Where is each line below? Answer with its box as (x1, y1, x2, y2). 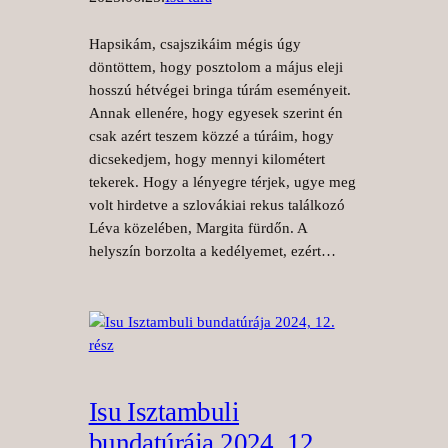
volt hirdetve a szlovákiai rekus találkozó (88, 197, 345, 214)
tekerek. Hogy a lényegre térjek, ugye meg (88, 174, 356, 191)
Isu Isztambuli (88, 397, 240, 428)
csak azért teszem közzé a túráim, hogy (88, 128, 334, 145)
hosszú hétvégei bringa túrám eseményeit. (88, 82, 351, 99)
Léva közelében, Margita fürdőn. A (88, 220, 307, 237)
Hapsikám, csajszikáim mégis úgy (88, 36, 301, 53)
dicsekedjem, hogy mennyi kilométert (88, 151, 325, 168)
